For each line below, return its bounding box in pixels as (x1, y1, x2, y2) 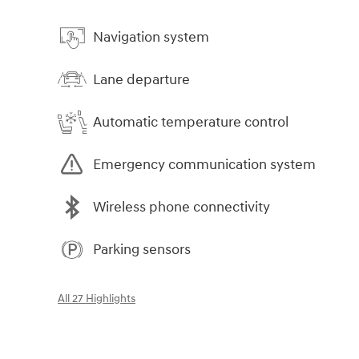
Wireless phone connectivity (93, 197, 270, 216)
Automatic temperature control (93, 112, 288, 131)
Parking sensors (93, 240, 191, 259)
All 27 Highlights (58, 292, 135, 306)
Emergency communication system (93, 155, 316, 174)
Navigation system (93, 27, 209, 46)
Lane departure (93, 70, 190, 89)
